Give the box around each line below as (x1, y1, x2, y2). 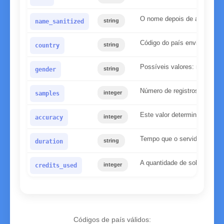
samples (35, 90, 59, 97)
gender (35, 66, 56, 73)
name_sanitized (35, 18, 84, 25)
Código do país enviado (140, 39, 208, 46)
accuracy (35, 114, 63, 121)
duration (35, 138, 63, 145)
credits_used (35, 162, 77, 169)
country (35, 42, 59, 49)
